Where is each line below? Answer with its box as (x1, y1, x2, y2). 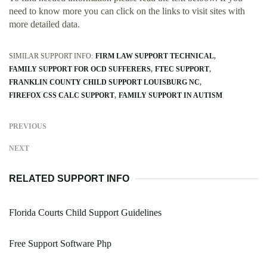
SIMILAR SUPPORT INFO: (9, 52, 93, 61)
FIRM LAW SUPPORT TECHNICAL (95, 52, 214, 61)
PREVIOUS (9, 122, 46, 131)
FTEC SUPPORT (155, 65, 209, 74)
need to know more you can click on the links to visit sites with (9, 6, 245, 17)
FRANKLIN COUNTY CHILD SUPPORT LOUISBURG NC (9, 78, 200, 87)
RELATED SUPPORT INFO (9, 173, 129, 184)
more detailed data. (9, 19, 80, 30)
